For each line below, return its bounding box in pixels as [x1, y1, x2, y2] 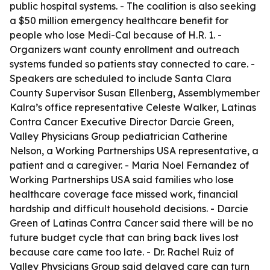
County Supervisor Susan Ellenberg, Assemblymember [10, 87, 260, 99]
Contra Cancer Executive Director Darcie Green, [10, 116, 234, 128]
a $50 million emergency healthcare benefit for [10, 14, 228, 27]
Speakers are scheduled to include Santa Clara [10, 72, 231, 84]
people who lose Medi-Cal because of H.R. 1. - [10, 29, 222, 41]
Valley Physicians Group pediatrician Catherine [10, 130, 228, 142]
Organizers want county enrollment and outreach [10, 43, 239, 55]
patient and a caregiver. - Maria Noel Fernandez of [10, 159, 249, 171]
